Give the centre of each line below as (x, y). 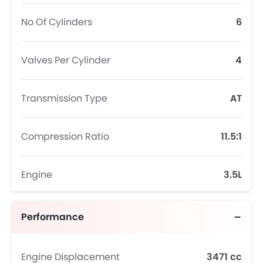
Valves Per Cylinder (66, 60)
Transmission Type (64, 98)
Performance (53, 217)
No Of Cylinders (57, 22)
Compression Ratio (65, 136)
